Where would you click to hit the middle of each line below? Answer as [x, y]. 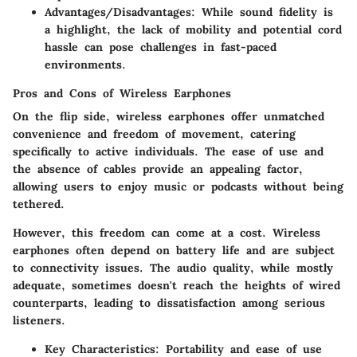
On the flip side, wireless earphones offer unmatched [169, 116]
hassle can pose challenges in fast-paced [161, 47]
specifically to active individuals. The [122, 151]
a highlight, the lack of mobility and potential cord [193, 29]
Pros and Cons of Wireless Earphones [122, 93]
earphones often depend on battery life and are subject [174, 250]
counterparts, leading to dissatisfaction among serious [169, 302]
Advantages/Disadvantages [118, 12]
